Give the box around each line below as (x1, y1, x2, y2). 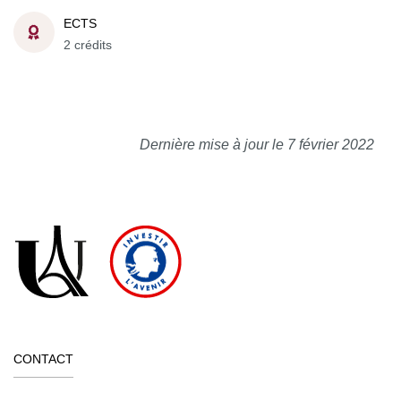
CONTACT (13, 352, 73, 366)
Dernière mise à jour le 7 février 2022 (140, 137, 374, 152)
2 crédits (64, 37, 112, 52)
